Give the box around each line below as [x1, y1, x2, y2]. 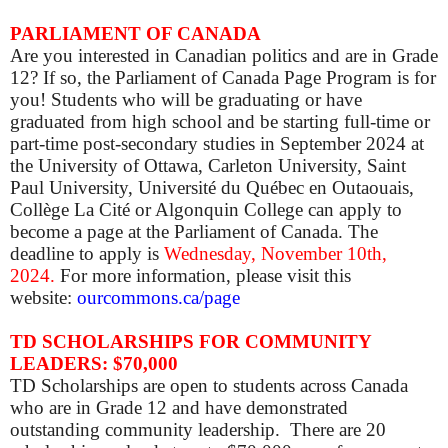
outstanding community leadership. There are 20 [10, 419, 386, 441]
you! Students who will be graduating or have [10, 89, 362, 111]
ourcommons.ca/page [77, 287, 240, 309]
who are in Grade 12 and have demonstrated [10, 397, 348, 419]
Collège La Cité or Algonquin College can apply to [10, 199, 402, 221]
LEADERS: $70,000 [10, 353, 178, 375]
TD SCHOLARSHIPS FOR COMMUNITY [10, 331, 371, 353]
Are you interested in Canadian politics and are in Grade [10, 45, 438, 67]
